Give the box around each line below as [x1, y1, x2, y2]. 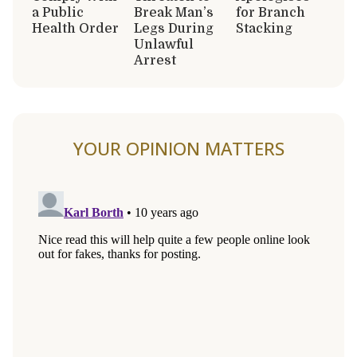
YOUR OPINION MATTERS [73, 135, 284, 161]
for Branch [236, 5, 305, 20]
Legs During [134, 21, 214, 36]
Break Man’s [134, 5, 214, 20]
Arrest [134, 53, 176, 68]
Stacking [236, 21, 292, 36]
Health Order [32, 21, 119, 36]
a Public [32, 5, 84, 20]
